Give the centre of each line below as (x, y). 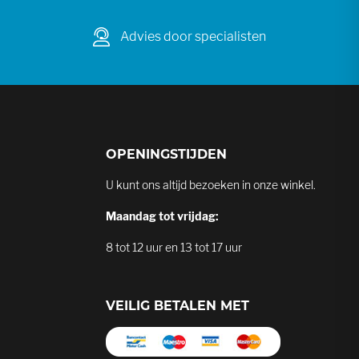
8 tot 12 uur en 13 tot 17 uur (174, 247)
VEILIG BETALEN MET (177, 307)
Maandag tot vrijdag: (162, 216)
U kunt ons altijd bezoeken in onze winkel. (211, 185)
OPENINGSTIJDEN (166, 155)
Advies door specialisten (193, 36)
